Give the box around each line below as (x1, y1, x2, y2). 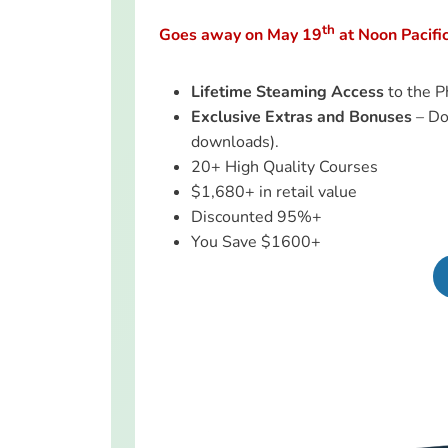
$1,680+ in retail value (191, 181, 357, 204)
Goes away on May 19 (159, 24, 322, 47)
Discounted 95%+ (191, 206, 322, 229)
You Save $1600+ (191, 231, 321, 254)
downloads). (191, 131, 279, 154)
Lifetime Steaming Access (191, 81, 384, 104)
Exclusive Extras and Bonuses (191, 106, 416, 129)
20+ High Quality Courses (191, 156, 378, 179)
